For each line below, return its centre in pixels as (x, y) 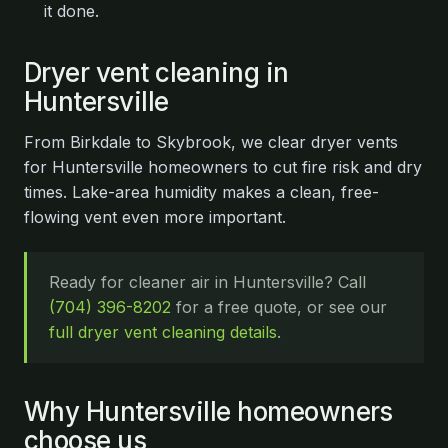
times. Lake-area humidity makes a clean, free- (201, 192)
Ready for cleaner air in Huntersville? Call (207, 282)
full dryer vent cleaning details (163, 332)
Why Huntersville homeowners (208, 411)
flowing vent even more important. (155, 217)
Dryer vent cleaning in (156, 72)
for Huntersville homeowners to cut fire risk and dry (223, 167)
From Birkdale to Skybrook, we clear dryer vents (211, 142)
